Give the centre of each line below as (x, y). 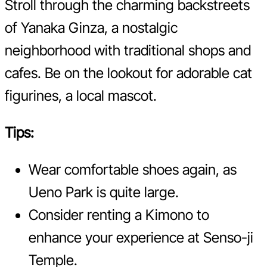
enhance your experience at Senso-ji (141, 238)
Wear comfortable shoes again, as (133, 170)
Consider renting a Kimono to (119, 215)
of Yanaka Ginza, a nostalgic (91, 28)
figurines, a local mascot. (81, 96)
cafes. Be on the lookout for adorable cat (128, 73)
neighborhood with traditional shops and (128, 51)
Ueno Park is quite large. (104, 193)
